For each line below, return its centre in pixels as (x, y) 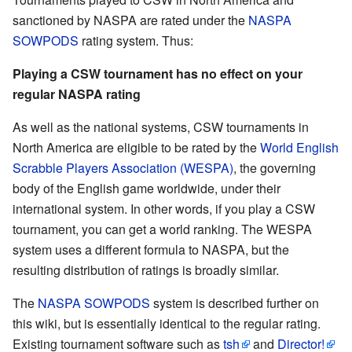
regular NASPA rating (77, 93)
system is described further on (235, 302)
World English (299, 147)
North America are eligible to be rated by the (136, 147)
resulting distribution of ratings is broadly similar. (146, 269)
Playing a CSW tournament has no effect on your (158, 73)
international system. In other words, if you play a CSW (164, 208)
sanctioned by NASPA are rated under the (130, 20)
